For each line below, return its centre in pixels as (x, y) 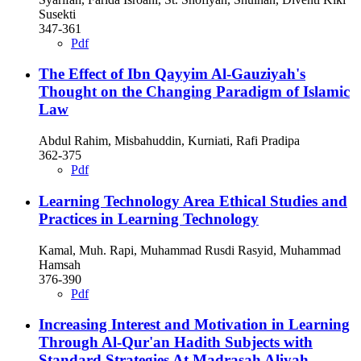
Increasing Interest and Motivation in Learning (194, 325)
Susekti (57, 14)
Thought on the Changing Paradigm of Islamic (194, 92)
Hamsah (60, 264)
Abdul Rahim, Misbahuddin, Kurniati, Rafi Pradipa (169, 141)
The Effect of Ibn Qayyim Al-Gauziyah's (172, 74)
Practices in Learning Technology (149, 218)
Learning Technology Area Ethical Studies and (193, 201)
